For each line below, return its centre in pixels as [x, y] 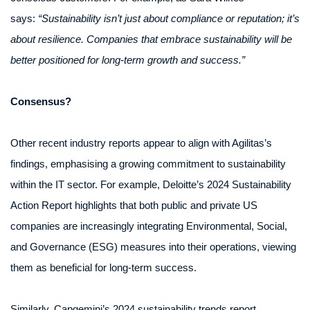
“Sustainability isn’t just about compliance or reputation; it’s [169, 18]
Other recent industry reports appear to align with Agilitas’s [141, 143]
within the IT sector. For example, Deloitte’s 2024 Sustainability [151, 184]
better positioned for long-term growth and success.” [128, 60]
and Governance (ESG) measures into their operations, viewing [153, 247]
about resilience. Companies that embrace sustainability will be [151, 39]
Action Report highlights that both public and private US [134, 205]
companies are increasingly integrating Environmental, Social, [149, 226]
